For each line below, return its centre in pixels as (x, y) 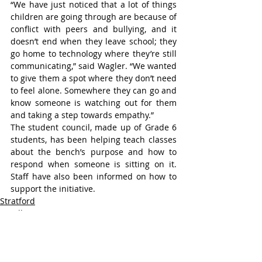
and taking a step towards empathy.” (82, 115)
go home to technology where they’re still (94, 54)
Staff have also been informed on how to (94, 176)
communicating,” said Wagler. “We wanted (94, 66)
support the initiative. (53, 189)
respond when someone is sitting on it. (94, 164)
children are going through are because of (94, 17)
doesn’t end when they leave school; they (94, 41)
